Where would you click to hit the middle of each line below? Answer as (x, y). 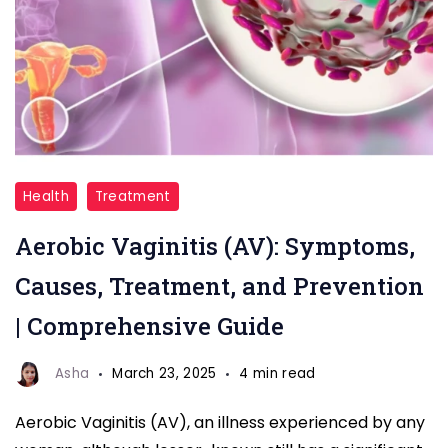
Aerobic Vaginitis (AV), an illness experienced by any (220, 422)
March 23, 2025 (164, 374)
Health (46, 196)
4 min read (277, 374)
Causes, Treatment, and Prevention (219, 285)
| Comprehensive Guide (149, 325)
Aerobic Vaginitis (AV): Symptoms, (215, 245)
